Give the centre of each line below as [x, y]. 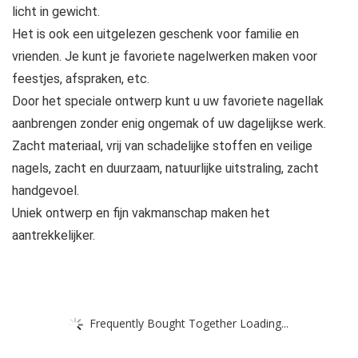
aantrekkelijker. [54, 236]
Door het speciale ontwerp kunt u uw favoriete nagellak [168, 101]
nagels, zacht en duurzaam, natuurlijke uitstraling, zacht [165, 169]
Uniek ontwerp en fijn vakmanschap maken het [141, 213]
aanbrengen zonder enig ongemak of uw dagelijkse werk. [169, 124]
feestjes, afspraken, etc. [81, 79]
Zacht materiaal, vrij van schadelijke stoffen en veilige [162, 146]
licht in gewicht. [56, 12]
